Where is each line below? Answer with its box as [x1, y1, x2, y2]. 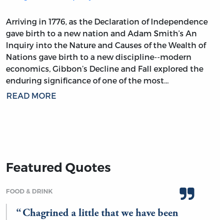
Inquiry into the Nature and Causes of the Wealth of [6, 40, 206, 50]
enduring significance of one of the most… [6, 75, 169, 85]
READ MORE [6, 90, 56, 100]
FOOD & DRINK [6, 187, 53, 195]
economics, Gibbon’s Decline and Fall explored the [6, 63, 203, 73]
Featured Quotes [6, 160, 111, 175]
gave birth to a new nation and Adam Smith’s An [6, 28, 197, 38]
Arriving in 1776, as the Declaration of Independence [6, 16, 208, 26]
